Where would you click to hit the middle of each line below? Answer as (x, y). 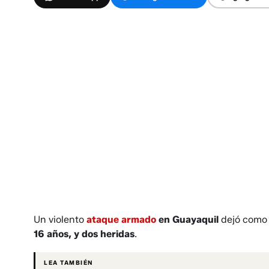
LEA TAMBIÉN (68, 263)
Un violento (60, 220)
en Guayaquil (187, 220)
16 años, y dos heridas (84, 234)
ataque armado (121, 220)
